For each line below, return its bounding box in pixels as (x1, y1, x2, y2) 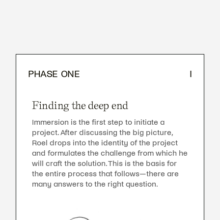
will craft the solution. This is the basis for (32, 159, 177, 167)
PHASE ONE (28, 68, 80, 79)
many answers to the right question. (32, 179, 158, 188)
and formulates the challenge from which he (32, 148, 188, 157)
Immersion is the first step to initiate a (32, 117, 165, 126)
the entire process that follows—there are (32, 169, 179, 178)
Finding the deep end (32, 98, 128, 111)
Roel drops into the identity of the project (32, 138, 178, 147)
